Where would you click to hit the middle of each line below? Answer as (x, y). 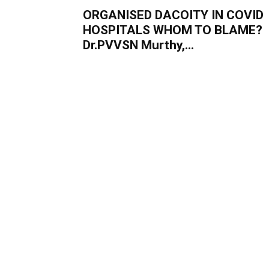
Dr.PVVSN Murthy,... (138, 45)
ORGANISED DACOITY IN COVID (173, 15)
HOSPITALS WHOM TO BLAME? (173, 30)
